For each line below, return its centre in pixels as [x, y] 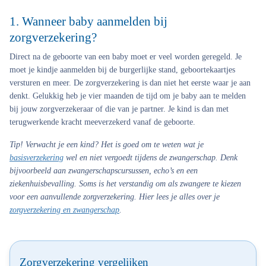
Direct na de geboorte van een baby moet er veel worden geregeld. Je [126, 57]
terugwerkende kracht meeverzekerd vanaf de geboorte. [102, 122]
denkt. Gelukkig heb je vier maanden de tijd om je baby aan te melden [128, 96]
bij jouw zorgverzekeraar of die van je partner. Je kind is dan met [119, 109]
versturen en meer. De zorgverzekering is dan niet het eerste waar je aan [130, 83]
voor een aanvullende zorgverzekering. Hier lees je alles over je [115, 197]
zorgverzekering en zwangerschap [64, 210]
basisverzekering [37, 158]
